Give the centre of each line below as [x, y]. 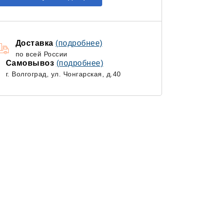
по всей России [41, 54]
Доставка [35, 43]
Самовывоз [31, 63]
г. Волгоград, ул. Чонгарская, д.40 [63, 74]
